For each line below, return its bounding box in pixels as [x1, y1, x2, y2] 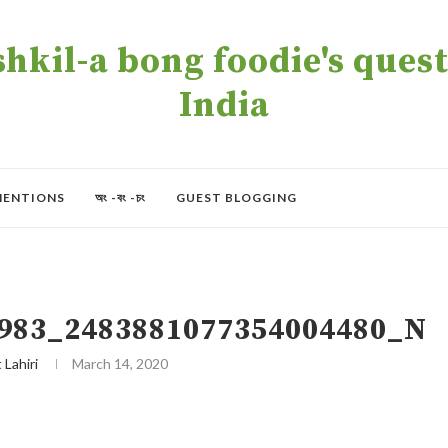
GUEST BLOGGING [176, 190, 297, 205]
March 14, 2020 [72, 355, 169, 372]
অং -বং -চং [95, 190, 146, 205]
